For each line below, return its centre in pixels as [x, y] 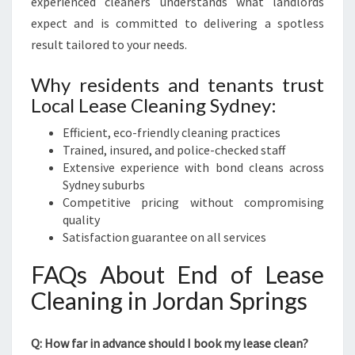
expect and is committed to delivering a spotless [177, 23]
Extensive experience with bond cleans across [193, 167]
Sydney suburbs [104, 185]
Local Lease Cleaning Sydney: [154, 105]
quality [81, 219]
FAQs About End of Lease [177, 274]
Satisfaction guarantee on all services [164, 237]
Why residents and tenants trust [177, 84]
